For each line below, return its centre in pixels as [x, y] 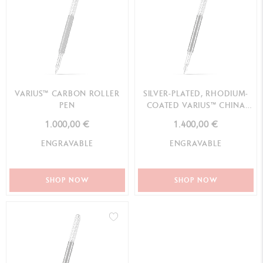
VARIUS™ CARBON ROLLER [67, 93]
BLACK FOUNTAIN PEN [196, 117]
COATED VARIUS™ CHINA [196, 105]
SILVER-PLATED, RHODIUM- [196, 93]
